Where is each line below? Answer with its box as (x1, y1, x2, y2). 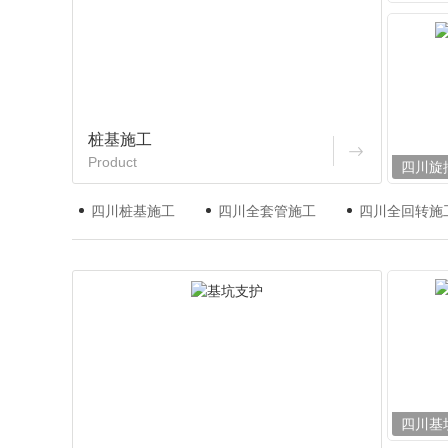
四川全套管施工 (218, 202, 316, 219)
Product (88, 153, 137, 170)
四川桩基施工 (91, 202, 175, 219)
